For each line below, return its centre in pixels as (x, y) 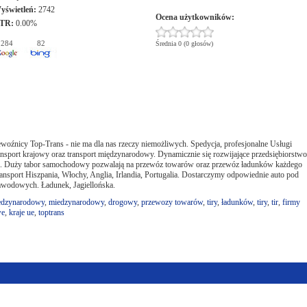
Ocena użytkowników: (195, 17)
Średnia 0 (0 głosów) (184, 44)
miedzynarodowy (76, 202)
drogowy (123, 202)
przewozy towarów (172, 202)
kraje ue (22, 212)
